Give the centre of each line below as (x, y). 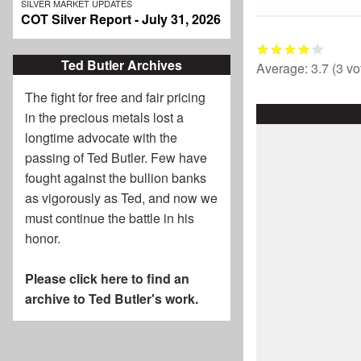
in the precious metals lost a (104, 118)
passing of (56, 158)
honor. (43, 239)
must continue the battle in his (110, 218)
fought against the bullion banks (116, 178)
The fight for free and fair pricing (115, 98)
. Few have (176, 158)
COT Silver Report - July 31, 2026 (121, 19)
